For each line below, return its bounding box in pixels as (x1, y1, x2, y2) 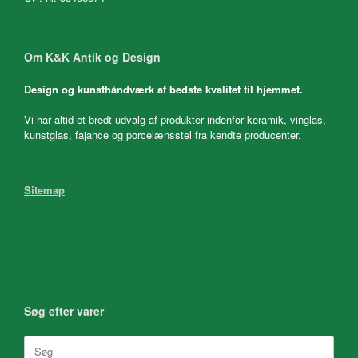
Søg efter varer (24, 303, 104, 320)
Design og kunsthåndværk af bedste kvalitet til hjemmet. (24, 81, 303, 97)
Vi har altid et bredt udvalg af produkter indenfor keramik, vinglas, (24, 112, 326, 128)
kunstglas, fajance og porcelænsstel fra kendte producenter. (24, 127, 301, 143)
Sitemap (24, 182, 65, 198)
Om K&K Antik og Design (24, 48, 161, 65)
